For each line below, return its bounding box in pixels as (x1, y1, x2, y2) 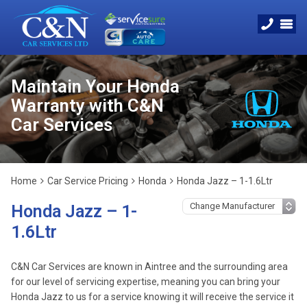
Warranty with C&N (11, 95, 164, 116)
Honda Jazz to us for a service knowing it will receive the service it (11, 291, 294, 302)
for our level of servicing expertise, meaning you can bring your (11, 276, 280, 287)
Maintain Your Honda (11, 76, 180, 97)
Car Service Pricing (47, 175, 128, 186)
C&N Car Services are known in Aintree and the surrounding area (11, 261, 288, 272)
